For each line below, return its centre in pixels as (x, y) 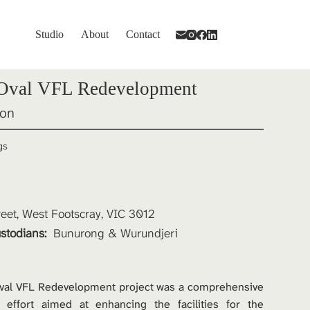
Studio (50, 34)
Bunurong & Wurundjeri (115, 234)
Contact (143, 34)
